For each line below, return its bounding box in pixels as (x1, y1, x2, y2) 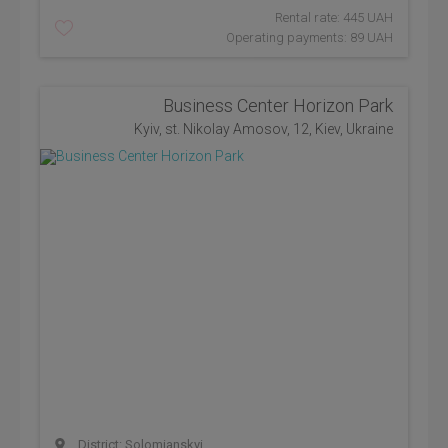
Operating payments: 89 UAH (226, 30, 393, 45)
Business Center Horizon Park (163, 95, 393, 116)
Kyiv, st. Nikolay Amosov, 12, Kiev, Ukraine (134, 121, 393, 137)
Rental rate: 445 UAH (275, 10, 393, 25)
